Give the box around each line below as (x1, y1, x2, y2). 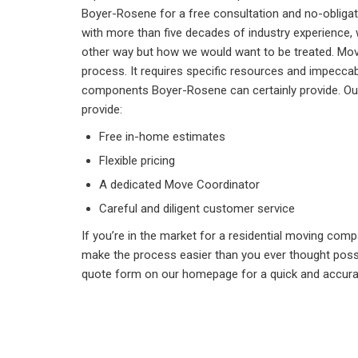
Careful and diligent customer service (99, 201, 295, 217)
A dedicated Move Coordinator (99, 177, 260, 193)
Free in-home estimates (99, 129, 225, 145)
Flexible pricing (99, 153, 175, 169)
